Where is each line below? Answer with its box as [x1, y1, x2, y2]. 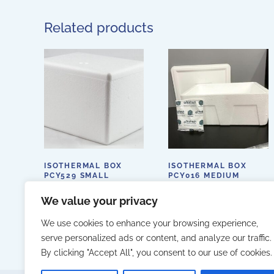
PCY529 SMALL [44, 171, 109, 180]
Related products [44, 20, 154, 36]
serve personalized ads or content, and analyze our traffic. [41, 233, 272, 243]
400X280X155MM [168, 181, 243, 190]
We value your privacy [41, 194, 158, 207]
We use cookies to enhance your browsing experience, [41, 218, 258, 228]
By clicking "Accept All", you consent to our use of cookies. [41, 248, 272, 257]
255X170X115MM [44, 181, 117, 190]
